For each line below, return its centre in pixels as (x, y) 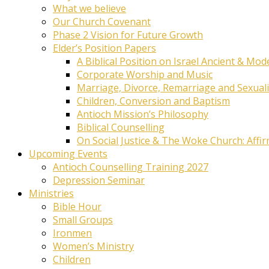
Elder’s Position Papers (104, 48)
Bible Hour (77, 207)
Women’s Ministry (93, 246)
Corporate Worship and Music (145, 75)
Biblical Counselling (121, 128)
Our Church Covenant (102, 22)
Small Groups (83, 220)
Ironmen (72, 233)
